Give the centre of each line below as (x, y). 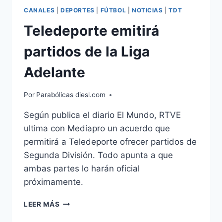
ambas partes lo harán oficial (82, 169)
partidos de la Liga (87, 52)
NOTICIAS (147, 10)
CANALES (39, 10)
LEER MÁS (42, 204)
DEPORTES (77, 10)
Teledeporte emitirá (91, 31)
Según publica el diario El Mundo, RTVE (102, 115)
